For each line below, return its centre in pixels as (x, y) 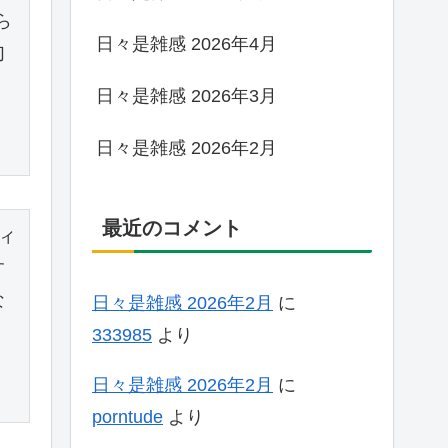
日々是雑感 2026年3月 (186, 95)
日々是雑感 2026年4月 (186, 43)
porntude (127, 417)
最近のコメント (172, 228)
